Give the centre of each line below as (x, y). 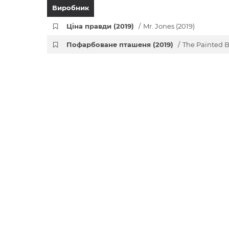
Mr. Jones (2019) (169, 26)
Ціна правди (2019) (101, 26)
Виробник (71, 8)
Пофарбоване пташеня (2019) (121, 44)
